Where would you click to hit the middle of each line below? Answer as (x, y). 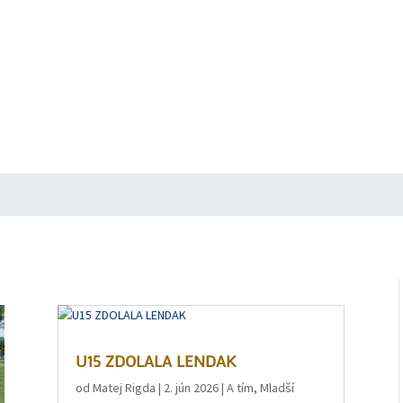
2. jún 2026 (192, 388)
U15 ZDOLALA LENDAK (156, 361)
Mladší (278, 388)
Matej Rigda (125, 388)
